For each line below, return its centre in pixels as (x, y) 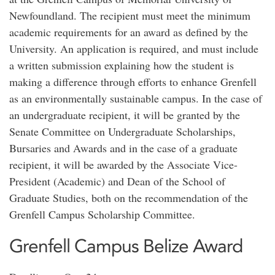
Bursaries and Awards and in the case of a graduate (123, 148)
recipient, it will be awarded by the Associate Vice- (123, 165)
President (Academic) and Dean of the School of (117, 181)
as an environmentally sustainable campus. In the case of (136, 98)
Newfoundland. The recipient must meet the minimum (130, 15)
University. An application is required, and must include (134, 48)
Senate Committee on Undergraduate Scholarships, (122, 131)
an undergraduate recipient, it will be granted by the (125, 115)
